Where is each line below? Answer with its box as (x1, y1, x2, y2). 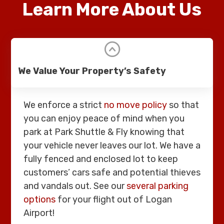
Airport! (23, 207, 54, 218)
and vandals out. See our (23, 180, 126, 191)
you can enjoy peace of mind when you (23, 112, 184, 124)
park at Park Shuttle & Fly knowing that (23, 126, 184, 137)
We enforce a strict (23, 99, 104, 110)
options (23, 193, 55, 205)
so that (167, 99, 199, 110)
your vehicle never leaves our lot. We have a (23, 139, 200, 151)
